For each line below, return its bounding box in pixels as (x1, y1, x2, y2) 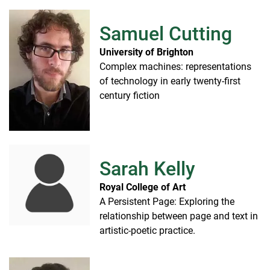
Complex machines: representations (99, 61, 251, 73)
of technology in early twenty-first (99, 75, 240, 87)
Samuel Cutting (99, 22, 232, 46)
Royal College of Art (99, 181, 186, 193)
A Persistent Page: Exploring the (99, 196, 234, 208)
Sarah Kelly (99, 157, 195, 181)
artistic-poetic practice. (99, 225, 195, 237)
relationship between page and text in (99, 210, 258, 222)
